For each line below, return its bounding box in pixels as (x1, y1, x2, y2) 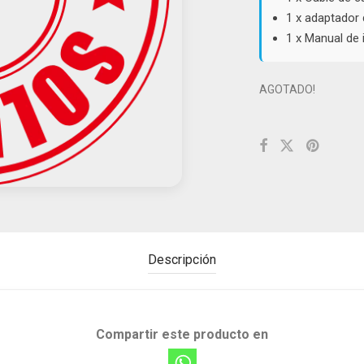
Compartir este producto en (96, 327, 268, 342)
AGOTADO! (259, 83, 315, 96)
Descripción (148, 252, 216, 267)
